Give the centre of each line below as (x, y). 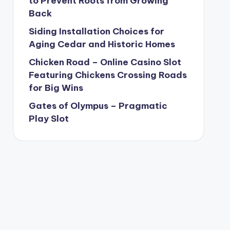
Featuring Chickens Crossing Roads (108, 75)
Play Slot (49, 119)
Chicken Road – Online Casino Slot (105, 62)
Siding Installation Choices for (96, 31)
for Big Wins (56, 88)
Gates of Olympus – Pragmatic (98, 106)
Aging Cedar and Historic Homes (102, 44)
